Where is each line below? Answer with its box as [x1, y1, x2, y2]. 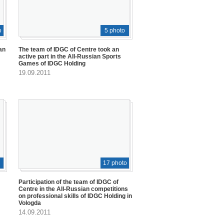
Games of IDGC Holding [18, 60, 85, 67]
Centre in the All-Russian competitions [18, 185, 128, 192]
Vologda [18, 199, 41, 206]
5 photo [104, 27, 125, 34]
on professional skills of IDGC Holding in [18, 192, 132, 199]
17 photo [102, 159, 127, 166]
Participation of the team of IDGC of [18, 178, 118, 185]
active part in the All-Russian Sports [18, 53, 121, 60]
